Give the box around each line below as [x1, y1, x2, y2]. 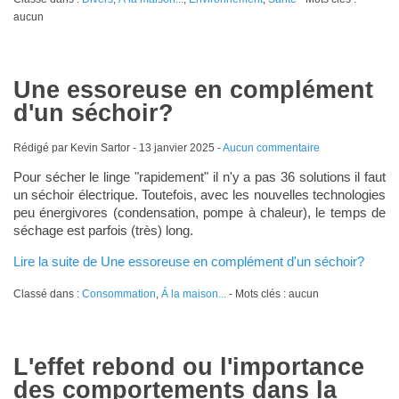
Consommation [81, 288, 156, 301]
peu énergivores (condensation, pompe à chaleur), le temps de [12, 205, 387, 221]
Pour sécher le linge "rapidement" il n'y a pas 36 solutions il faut [12, 169, 387, 185]
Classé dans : [12, 288, 82, 301]
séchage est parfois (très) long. [12, 223, 193, 239]
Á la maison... [160, 288, 226, 301]
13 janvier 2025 [138, 141, 215, 154]
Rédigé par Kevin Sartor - [12, 141, 139, 154]
